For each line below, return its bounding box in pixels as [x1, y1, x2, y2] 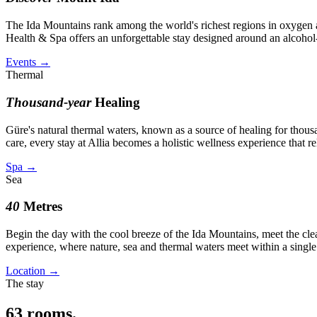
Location [6, 264, 45, 277]
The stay [6, 277, 44, 289]
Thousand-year [6, 94, 91, 110]
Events [6, 56, 36, 69]
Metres [23, 199, 62, 214]
